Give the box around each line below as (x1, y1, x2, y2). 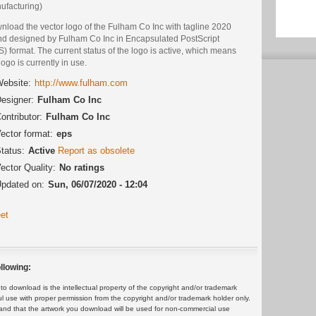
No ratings (59, 162, 104, 174)
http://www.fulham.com (35, 78, 128, 89)
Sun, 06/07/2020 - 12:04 (48, 179, 147, 190)
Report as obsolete (58, 145, 135, 157)
